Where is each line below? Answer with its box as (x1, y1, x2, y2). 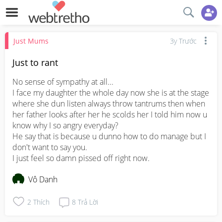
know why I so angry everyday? (12, 120, 118, 131)
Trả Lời (78, 197, 98, 207)
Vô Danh (28, 174, 57, 185)
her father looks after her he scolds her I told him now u (12, 109, 207, 120)
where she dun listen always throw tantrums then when (12, 98, 205, 109)
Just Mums (13, 36, 49, 46)
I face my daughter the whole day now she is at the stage (12, 87, 209, 98)
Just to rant (12, 56, 58, 68)
